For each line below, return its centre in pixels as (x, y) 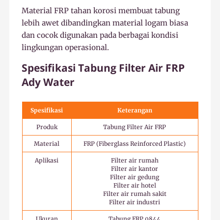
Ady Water (48, 82)
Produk (47, 127)
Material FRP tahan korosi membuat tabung (101, 10)
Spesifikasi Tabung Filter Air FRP (103, 68)
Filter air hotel (135, 185)
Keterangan (135, 110)
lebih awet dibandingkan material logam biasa (105, 23)
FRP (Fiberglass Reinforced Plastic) (135, 143)
